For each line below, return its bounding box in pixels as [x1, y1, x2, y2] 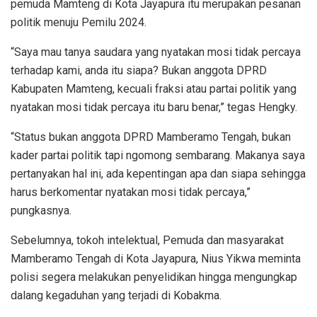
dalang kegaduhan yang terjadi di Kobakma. [11, 288, 221, 302]
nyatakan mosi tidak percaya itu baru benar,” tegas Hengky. [11, 100, 297, 114]
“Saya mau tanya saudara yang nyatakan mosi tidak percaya [11, 45, 301, 59]
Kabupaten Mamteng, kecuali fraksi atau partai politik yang [11, 81, 296, 96]
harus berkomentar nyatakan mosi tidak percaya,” [11, 185, 250, 199]
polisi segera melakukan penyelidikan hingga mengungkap [11, 270, 297, 284]
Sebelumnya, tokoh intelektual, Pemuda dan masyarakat [11, 233, 284, 247]
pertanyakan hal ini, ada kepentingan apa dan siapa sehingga [11, 166, 306, 180]
